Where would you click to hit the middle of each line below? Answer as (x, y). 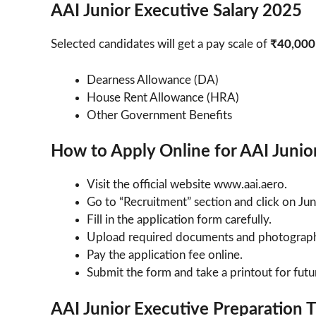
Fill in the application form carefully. (179, 220)
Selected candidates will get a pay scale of (160, 44)
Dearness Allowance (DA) (153, 80)
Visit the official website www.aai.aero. (187, 185)
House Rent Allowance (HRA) (163, 97)
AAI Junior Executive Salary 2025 (176, 12)
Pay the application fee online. (165, 255)
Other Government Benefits (159, 115)
